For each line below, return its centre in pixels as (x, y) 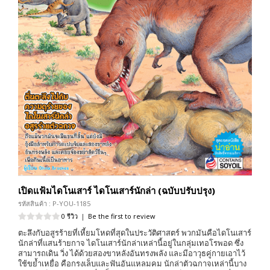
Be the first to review (122, 216)
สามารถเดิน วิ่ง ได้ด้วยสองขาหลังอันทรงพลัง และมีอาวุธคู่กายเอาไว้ (132, 253)
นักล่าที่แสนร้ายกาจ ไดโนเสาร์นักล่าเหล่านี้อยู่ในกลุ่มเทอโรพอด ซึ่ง (131, 243)
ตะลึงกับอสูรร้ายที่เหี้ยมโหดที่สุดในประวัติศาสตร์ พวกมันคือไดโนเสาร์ (135, 233)
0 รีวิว (70, 216)
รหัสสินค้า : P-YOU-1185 (54, 204)
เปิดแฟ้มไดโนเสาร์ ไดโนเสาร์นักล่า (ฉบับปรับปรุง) (117, 191)
